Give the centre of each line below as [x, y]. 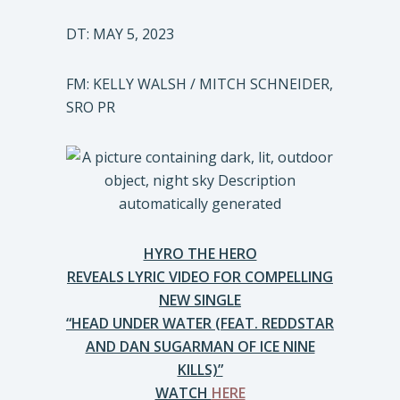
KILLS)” [200, 370]
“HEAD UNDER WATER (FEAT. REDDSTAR [200, 323]
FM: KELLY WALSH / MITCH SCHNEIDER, [200, 84]
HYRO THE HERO [200, 254]
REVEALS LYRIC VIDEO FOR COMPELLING [200, 277]
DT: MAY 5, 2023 [120, 34]
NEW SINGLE [200, 300]
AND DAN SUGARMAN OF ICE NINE [200, 346]
